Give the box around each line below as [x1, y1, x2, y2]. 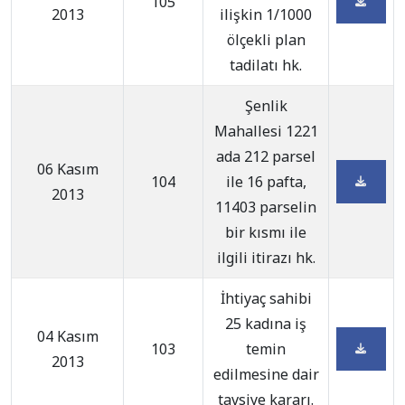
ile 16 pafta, [225, 172, 306, 192]
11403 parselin [215, 197, 316, 217]
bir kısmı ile [225, 222, 306, 242]
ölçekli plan [226, 30, 306, 50]
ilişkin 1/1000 [220, 5, 312, 24]
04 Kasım [36, 326, 99, 346]
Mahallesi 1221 [213, 121, 318, 141]
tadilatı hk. [230, 55, 302, 75]
